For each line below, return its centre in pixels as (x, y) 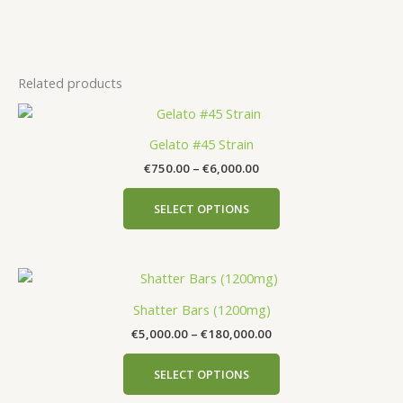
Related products (70, 83)
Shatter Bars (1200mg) (201, 309)
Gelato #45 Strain (201, 144)
